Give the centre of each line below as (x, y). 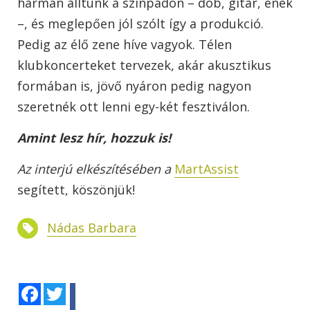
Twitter (82, 289)
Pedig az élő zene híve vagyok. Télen (125, 45)
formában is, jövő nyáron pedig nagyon (134, 86)
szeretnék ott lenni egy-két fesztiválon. (134, 107)
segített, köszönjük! (76, 190)
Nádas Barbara (92, 228)
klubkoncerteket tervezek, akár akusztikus (144, 65)
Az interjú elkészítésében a (96, 169)
